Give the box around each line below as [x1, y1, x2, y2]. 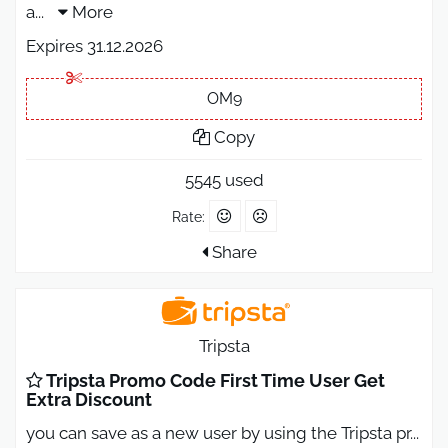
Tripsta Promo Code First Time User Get [43, 369, 385, 391]
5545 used [184, 170, 264, 191]
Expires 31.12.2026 [26, 36, 163, 57]
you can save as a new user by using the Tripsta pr [26, 422, 410, 443]
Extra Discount [26, 388, 152, 410]
